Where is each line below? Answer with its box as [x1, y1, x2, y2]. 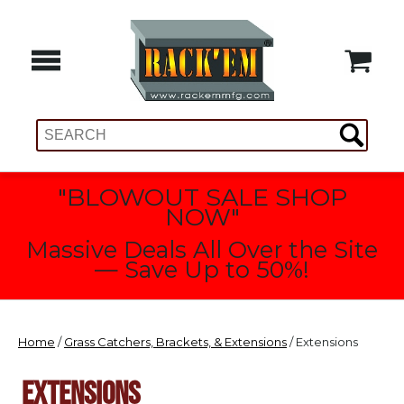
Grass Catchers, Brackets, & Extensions [64, 335, 287, 350]
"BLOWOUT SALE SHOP [57, 182, 347, 212]
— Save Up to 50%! [95, 254, 309, 283]
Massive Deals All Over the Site [26, 234, 378, 263]
